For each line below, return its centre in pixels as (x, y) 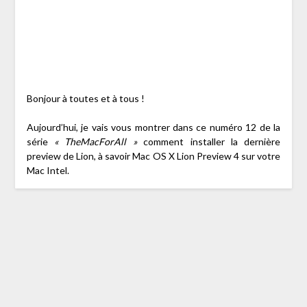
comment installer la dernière (209, 141)
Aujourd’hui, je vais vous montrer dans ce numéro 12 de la (153, 127)
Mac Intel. (48, 170)
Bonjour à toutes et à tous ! (85, 98)
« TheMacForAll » (95, 141)
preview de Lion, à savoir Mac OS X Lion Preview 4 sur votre (153, 156)
